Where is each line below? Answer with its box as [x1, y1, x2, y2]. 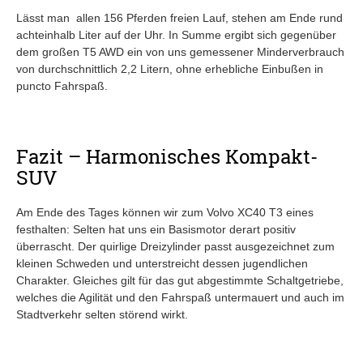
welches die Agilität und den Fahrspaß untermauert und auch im [16, 290, 344, 304]
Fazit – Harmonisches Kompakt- [16, 143, 318, 169]
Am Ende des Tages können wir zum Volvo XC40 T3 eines [16, 205, 314, 219]
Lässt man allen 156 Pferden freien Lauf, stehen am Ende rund [16, 11, 343, 24]
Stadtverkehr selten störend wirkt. [16, 307, 188, 321]
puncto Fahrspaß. [16, 79, 108, 92]
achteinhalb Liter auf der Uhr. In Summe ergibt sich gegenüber [16, 28, 336, 41]
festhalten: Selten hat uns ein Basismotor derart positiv [16, 222, 296, 236]
